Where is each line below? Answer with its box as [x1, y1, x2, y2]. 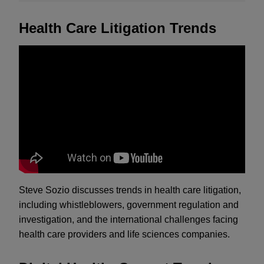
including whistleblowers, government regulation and [19, 199, 239, 210]
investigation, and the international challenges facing [19, 214, 238, 225]
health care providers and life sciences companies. [19, 229, 230, 239]
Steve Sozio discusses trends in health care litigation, [19, 184, 241, 195]
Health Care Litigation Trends [19, 19, 216, 36]
